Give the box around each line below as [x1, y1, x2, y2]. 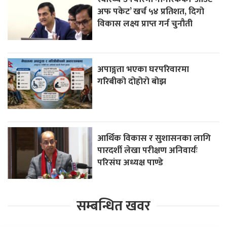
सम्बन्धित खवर [77, 194, 150, 217]
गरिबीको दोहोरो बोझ [97, 73, 167, 89]
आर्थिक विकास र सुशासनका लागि [97, 130, 211, 145]
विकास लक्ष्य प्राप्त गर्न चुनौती [97, 16, 193, 31]
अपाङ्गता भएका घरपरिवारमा [97, 61, 190, 77]
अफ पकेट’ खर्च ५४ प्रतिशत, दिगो [97, 4, 205, 19]
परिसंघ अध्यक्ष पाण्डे [97, 155, 164, 170]
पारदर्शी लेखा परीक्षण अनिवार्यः [97, 142, 198, 158]
